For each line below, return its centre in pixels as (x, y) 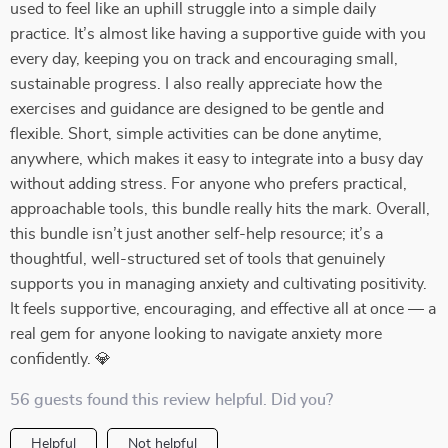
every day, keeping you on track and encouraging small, (204, 59)
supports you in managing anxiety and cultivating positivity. (218, 284)
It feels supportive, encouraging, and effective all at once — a (223, 309)
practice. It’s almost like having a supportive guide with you (218, 34)
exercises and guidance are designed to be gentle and (197, 109)
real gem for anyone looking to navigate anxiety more (196, 334)
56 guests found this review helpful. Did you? (171, 400)
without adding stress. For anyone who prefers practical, (208, 184)
